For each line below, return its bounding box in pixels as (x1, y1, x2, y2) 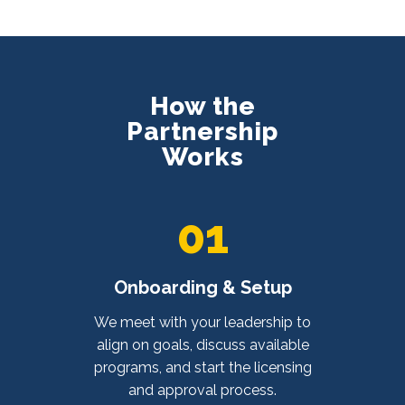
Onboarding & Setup (113, 276, 292, 298)
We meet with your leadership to (94, 313, 311, 331)
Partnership (127, 116, 278, 146)
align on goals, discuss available (96, 335, 309, 353)
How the (149, 90, 256, 121)
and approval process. (128, 381, 277, 399)
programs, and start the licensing (93, 358, 312, 376)
